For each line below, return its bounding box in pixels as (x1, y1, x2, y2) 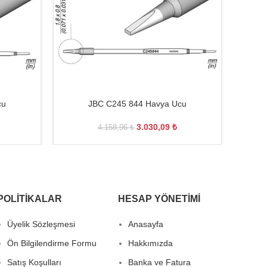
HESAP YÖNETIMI (118, 194, 201, 204)
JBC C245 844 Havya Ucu (88, 99, 187, 108)
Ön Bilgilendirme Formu (7, 238, 97, 248)
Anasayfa (128, 219, 164, 229)
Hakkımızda (128, 238, 173, 248)
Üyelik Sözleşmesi (7, 219, 75, 229)
